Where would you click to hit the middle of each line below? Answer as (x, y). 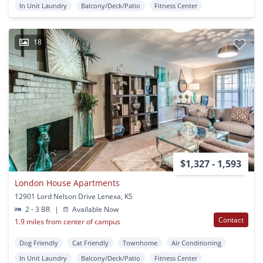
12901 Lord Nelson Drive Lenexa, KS (74, 196)
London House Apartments (67, 183)
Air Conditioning (196, 242)
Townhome (140, 242)
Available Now (95, 209)
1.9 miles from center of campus (68, 221)
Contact (231, 220)
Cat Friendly (90, 242)
